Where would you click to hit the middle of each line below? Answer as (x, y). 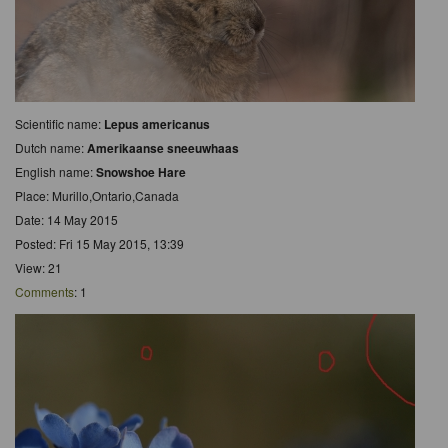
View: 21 (38, 267)
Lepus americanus (157, 123)
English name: (55, 171)
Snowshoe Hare (141, 171)
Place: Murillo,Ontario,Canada (97, 195)
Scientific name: (59, 123)
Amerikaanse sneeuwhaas (163, 147)
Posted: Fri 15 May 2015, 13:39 (99, 243)
